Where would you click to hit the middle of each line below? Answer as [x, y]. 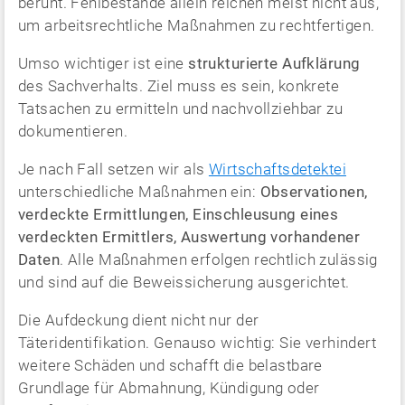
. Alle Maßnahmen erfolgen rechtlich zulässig [219, 259]
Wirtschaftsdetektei [277, 169]
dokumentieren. [73, 131]
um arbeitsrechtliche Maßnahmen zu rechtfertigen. [197, 25]
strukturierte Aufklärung [274, 63]
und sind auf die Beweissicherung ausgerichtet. [184, 282]
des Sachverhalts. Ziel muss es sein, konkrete [179, 85]
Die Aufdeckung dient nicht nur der [139, 320]
